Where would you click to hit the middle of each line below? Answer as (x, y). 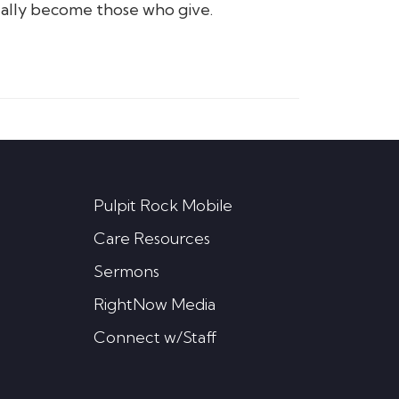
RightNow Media (154, 304)
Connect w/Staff (155, 337)
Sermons (126, 271)
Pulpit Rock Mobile (163, 205)
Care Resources (151, 238)
